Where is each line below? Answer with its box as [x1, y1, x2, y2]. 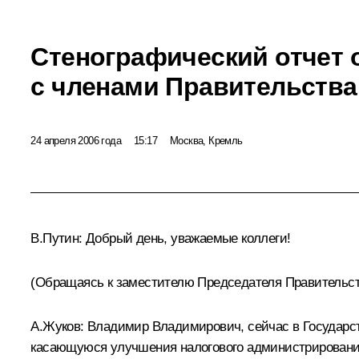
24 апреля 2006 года [30, 134, 121, 147]
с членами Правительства [30, 71, 357, 101]
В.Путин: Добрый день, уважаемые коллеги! [30, 231, 291, 247]
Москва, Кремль [170, 134, 243, 147]
